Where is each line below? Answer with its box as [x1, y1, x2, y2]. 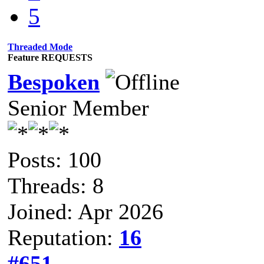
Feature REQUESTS [8, 52, 93, 62]
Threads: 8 [8, 173, 104, 198]
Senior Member [8, 95, 149, 120]
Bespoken [8, 69, 100, 94]
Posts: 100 [8, 147, 101, 172]
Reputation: [8, 225, 119, 250]
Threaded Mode [8, 41, 72, 52]
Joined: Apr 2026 [8, 199, 163, 224]
